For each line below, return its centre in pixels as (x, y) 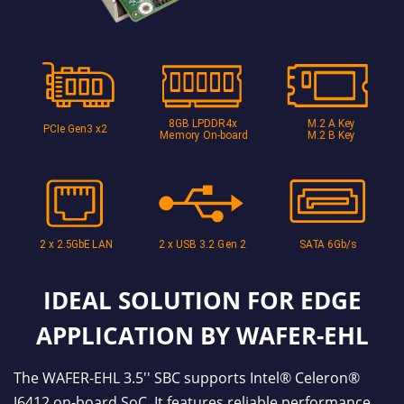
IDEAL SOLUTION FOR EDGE (202, 300)
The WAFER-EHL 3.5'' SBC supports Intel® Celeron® (187, 378)
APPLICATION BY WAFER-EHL (202, 335)
